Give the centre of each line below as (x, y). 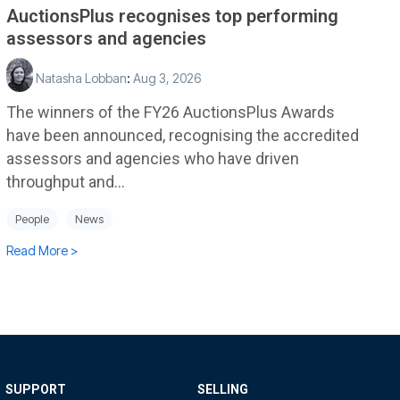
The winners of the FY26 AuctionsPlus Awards (171, 112)
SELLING (223, 389)
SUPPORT (36, 389)
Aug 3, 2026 (167, 78)
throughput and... (66, 181)
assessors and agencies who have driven (153, 158)
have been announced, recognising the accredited (183, 135)
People (32, 219)
